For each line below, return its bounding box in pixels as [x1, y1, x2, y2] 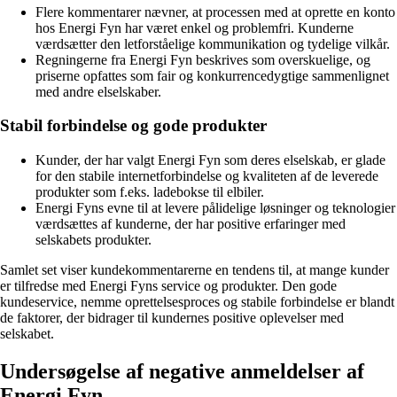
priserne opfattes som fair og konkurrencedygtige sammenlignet [35, 67, 389, 83]
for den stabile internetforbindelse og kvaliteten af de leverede [35, 168, 378, 184]
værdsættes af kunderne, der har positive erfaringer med [35, 216, 346, 232]
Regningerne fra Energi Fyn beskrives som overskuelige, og [35, 51, 370, 67]
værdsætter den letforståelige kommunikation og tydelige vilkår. [35, 35, 390, 51]
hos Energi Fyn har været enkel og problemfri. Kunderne [35, 19, 354, 35]
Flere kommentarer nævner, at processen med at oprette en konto [35, 4, 395, 19]
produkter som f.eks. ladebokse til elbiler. [35, 184, 264, 200]
